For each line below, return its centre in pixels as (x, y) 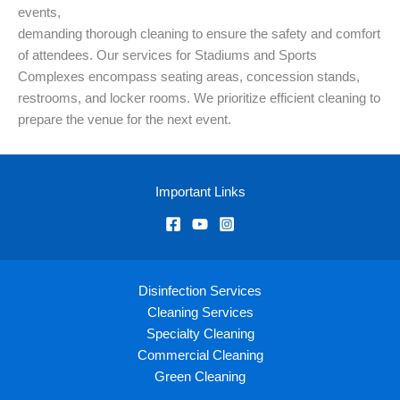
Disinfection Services (200, 291)
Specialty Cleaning (200, 333)
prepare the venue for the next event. (125, 120)
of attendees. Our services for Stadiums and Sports (167, 56)
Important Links (200, 192)
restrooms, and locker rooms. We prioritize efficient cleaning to (199, 99)
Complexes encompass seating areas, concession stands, (189, 77)
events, (39, 13)
